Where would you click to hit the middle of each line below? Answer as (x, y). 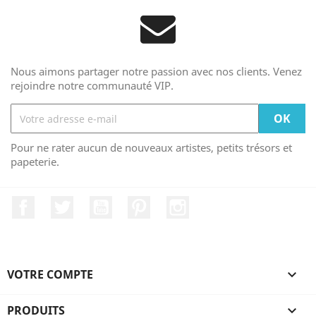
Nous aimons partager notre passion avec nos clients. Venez (156, 71)
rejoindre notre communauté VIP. (92, 85)
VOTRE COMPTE (50, 274)
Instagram (217, 203)
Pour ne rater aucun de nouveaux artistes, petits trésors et (151, 147)
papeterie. (35, 162)
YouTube (135, 203)
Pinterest (175, 203)
